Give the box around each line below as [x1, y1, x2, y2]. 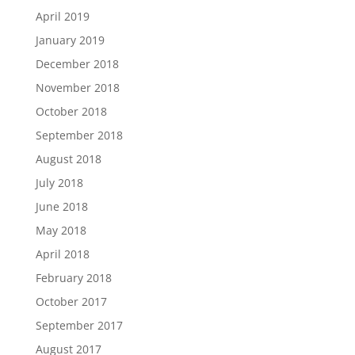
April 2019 [35, 9, 90, 24]
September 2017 [35, 318, 123, 333]
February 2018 [35, 270, 112, 285]
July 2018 [35, 175, 83, 190]
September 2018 [35, 128, 123, 143]
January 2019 [35, 32, 105, 48]
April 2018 [35, 246, 90, 261]
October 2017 [35, 294, 107, 309]
